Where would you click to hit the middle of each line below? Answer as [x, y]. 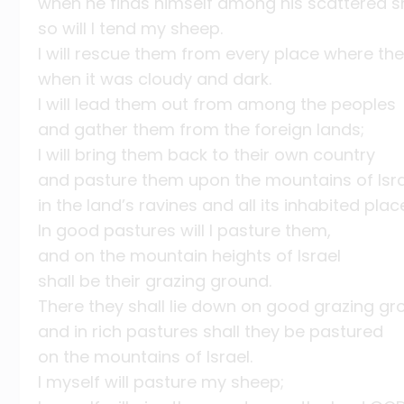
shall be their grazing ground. [155, 281]
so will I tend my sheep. [130, 29]
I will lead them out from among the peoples [217, 105]
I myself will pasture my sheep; [161, 382]
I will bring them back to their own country [207, 155]
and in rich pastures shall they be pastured [211, 332]
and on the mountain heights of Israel [189, 256]
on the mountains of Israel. [145, 357]
